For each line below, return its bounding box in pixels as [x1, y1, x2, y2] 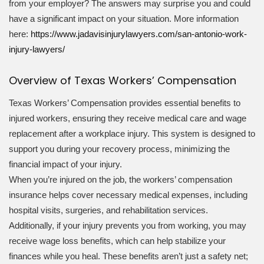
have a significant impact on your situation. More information [9, 13, 239, 24]
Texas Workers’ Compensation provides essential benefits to [9, 98, 240, 108]
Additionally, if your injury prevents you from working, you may [9, 220, 246, 231]
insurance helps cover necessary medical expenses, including [9, 190, 247, 200]
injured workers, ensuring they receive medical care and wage [9, 113, 246, 124]
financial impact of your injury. [9, 159, 122, 170]
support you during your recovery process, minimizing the [9, 144, 230, 154]
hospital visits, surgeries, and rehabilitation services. [9, 205, 208, 216]
